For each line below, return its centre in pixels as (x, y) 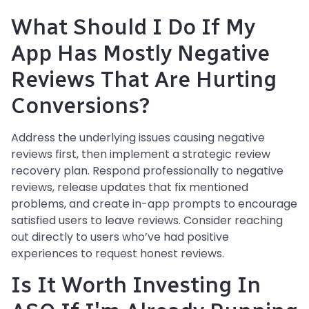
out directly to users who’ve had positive (120, 237)
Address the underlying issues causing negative (138, 137)
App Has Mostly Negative (140, 53)
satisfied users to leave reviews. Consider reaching (147, 220)
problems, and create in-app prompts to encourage (154, 203)
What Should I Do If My (133, 27)
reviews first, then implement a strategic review (141, 154)
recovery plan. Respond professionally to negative (147, 170)
